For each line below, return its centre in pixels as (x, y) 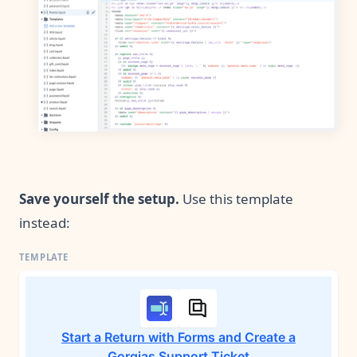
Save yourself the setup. (101, 198)
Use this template (238, 198)
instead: (45, 222)
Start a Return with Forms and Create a (178, 337)
